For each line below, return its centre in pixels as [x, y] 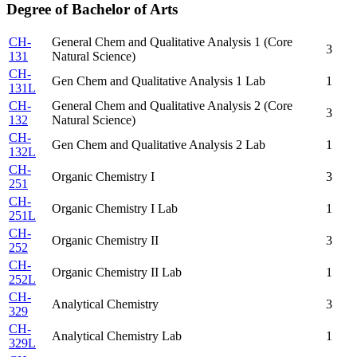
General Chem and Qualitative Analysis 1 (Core [172, 42]
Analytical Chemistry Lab [117, 336]
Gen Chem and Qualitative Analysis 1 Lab [159, 81]
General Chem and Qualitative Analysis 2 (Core [172, 106]
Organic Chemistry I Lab [115, 209]
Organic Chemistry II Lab [117, 273]
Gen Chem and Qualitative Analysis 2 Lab [159, 145]
